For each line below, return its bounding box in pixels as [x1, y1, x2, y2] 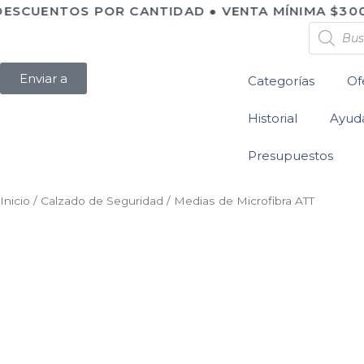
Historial [248, 110, 297, 126]
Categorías [248, 73, 314, 89]
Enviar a [19, 71, 67, 86]
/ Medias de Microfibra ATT [163, 194, 314, 207]
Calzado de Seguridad [41, 194, 163, 207]
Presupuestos [248, 148, 333, 163]
